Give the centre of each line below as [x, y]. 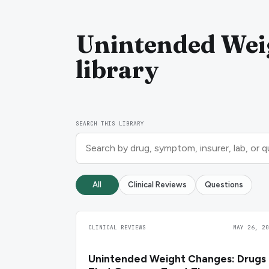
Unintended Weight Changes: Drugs [177, 258]
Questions [224, 185]
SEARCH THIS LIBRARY [110, 123]
